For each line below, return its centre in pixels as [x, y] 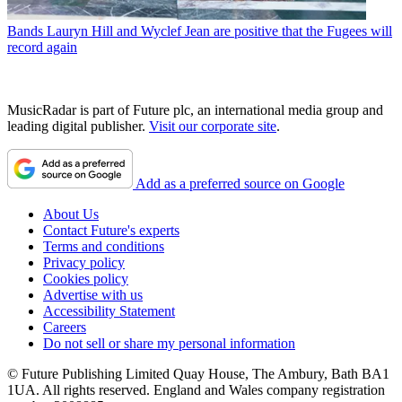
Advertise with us [93, 294]
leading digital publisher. [78, 126]
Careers [65, 327]
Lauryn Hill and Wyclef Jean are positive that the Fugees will [219, 31]
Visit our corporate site [213, 126]
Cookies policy [86, 278]
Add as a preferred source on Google [240, 183]
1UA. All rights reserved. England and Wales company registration [196, 389]
